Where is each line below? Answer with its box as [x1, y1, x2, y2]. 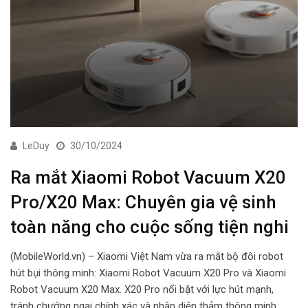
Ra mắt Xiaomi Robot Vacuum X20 [10, 166, 286, 188]
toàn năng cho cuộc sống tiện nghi [10, 216, 289, 237]
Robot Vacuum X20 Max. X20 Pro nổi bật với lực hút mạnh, [10, 283, 274, 296]
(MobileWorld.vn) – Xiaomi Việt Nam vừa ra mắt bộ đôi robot [10, 250, 283, 263]
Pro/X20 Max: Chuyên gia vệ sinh [10, 191, 276, 212]
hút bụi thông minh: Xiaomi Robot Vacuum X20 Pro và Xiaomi [10, 266, 286, 279]
